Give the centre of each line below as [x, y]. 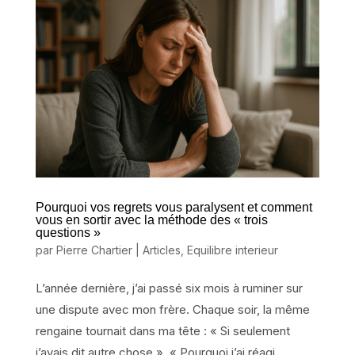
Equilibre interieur [232, 250]
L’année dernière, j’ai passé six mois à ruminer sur [169, 288]
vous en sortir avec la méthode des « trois [151, 219]
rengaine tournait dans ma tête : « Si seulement [162, 330]
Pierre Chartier [94, 250]
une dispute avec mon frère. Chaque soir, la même [172, 309]
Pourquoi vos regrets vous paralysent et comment [174, 207]
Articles [161, 250]
